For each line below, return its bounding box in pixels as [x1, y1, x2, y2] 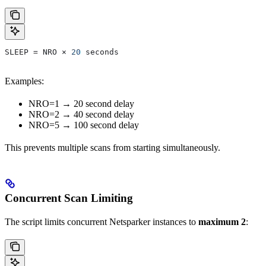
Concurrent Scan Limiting [5, 192, 133, 205]
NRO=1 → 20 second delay [28, 99, 134, 109]
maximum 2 [198, 217, 246, 227]
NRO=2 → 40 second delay [28, 109, 134, 120]
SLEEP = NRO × [5, 47, 71, 57]
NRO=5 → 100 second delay [28, 120, 139, 131]
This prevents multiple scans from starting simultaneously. [5, 142, 220, 153]
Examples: [5, 76, 44, 87]
